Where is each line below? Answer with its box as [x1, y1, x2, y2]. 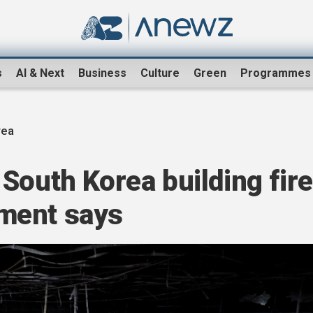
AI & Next [16, 66, 64, 80]
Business [78, 66, 126, 80]
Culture [140, 66, 180, 80]
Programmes [240, 66, 311, 80]
